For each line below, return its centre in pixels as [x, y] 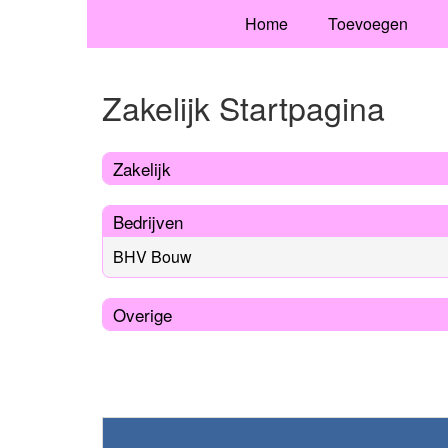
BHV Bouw [152, 256]
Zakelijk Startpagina [243, 107]
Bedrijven [148, 221]
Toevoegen [367, 23]
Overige [142, 314]
